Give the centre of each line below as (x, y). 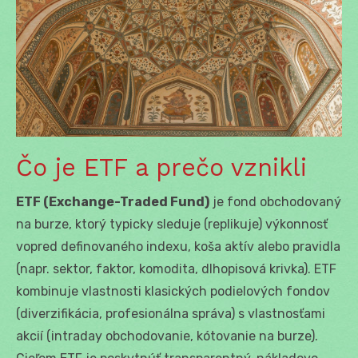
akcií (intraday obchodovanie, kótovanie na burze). (167, 336)
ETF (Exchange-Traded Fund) (113, 201)
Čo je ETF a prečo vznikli (161, 167)
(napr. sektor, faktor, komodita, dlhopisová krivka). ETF (176, 268)
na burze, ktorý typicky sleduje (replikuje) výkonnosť (172, 224)
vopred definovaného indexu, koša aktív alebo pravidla (178, 246)
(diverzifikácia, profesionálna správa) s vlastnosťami (171, 313)
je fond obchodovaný (275, 201)
